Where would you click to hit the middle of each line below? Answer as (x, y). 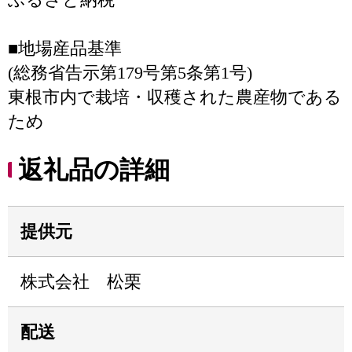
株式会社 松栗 (81, 282)
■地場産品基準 (65, 48)
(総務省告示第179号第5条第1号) (130, 73)
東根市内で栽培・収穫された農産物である (175, 97)
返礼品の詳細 (94, 170)
